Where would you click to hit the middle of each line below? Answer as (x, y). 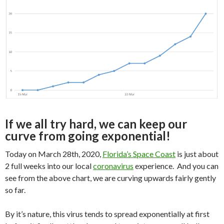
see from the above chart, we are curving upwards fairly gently (110, 178)
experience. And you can (176, 166)
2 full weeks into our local (49, 166)
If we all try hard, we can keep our (96, 124)
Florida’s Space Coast (139, 154)
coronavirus (113, 166)
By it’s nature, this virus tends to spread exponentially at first (107, 214)
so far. (16, 190)
